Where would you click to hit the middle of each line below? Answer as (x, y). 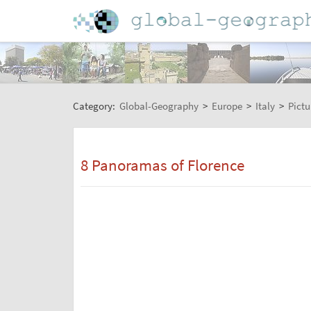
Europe (227, 106)
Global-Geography (159, 106)
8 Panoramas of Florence (162, 165)
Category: (95, 106)
